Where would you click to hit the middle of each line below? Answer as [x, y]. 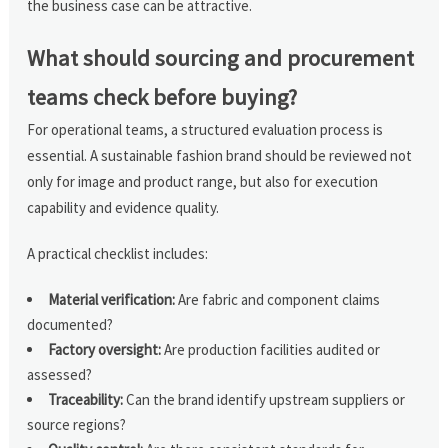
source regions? [77, 424]
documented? [70, 324]
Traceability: [86, 399]
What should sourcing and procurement [221, 57]
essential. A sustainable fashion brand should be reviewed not [220, 155]
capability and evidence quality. [123, 207]
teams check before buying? [162, 96]
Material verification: [112, 299]
